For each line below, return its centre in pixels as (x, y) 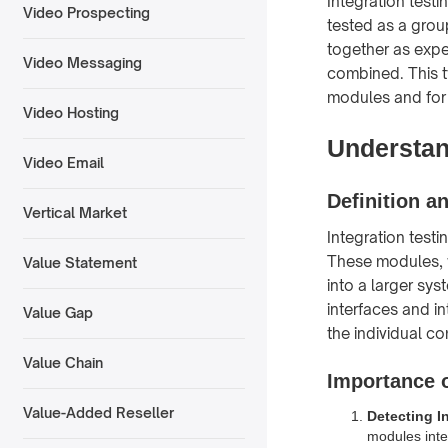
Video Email (63, 163)
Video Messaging (82, 63)
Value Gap (57, 313)
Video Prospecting (86, 13)
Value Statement (79, 263)
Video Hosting (70, 113)
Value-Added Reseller (98, 413)
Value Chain (62, 363)
